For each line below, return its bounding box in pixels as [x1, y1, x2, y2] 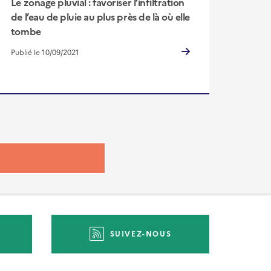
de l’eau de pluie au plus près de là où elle [10, 9, 190, 23]
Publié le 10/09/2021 [10, 47, 79, 57]
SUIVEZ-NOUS [109, 227, 172, 238]
